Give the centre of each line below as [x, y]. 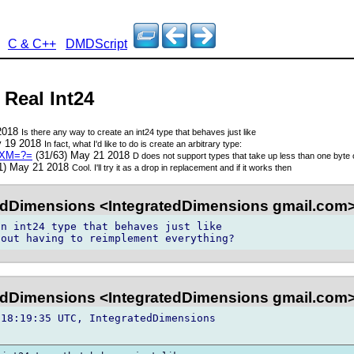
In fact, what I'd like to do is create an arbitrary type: [143, 144]
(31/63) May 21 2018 [82, 156]
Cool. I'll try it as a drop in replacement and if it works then [182, 168]
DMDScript [96, 44]
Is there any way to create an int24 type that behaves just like [139, 132]
